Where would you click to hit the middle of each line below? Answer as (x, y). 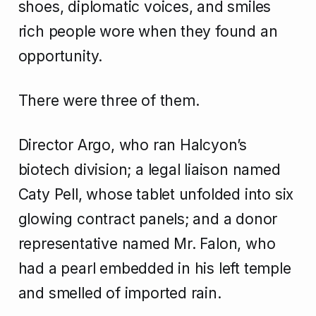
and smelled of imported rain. (120, 293)
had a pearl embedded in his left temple (154, 269)
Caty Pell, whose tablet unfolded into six (156, 195)
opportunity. (60, 56)
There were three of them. (109, 101)
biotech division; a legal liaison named (149, 170)
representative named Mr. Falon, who (147, 244)
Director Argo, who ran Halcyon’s (132, 145)
